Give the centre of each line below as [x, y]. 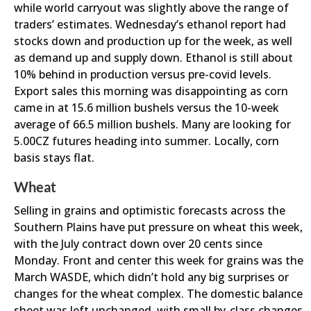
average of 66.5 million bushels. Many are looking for [152, 124]
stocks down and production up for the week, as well [153, 41]
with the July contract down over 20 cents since [138, 244]
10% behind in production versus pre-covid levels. [143, 74]
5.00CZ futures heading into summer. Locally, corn [146, 141]
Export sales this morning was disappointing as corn [151, 91]
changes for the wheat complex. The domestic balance [158, 294]
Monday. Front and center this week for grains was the [159, 260]
